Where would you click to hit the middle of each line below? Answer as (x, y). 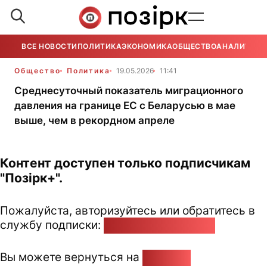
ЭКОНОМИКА (147, 46)
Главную (167, 257)
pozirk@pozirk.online (159, 225)
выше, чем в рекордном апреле (94, 120)
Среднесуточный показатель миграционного (129, 91)
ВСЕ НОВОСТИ (49, 46)
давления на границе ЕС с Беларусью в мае (125, 105)
